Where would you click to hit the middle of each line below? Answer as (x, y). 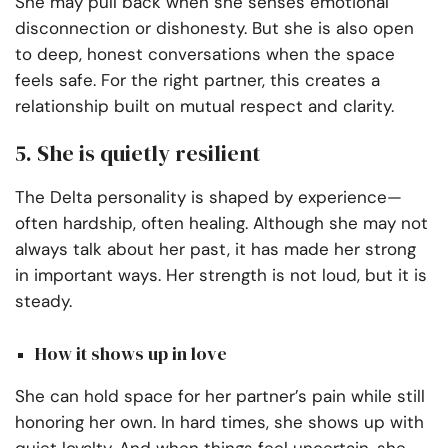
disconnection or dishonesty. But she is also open (214, 27)
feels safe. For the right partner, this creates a (197, 79)
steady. (43, 300)
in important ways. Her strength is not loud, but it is (221, 274)
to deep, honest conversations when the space (205, 53)
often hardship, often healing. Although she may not (221, 222)
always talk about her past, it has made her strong (215, 248)
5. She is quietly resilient (137, 152)
